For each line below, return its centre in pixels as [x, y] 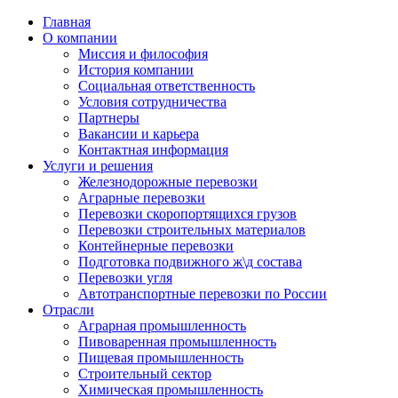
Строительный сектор [145, 374]
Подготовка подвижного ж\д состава [190, 262]
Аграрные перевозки [142, 198]
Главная [67, 22]
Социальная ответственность [167, 86]
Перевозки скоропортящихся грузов [187, 214]
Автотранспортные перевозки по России [203, 294]
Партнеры [109, 118]
